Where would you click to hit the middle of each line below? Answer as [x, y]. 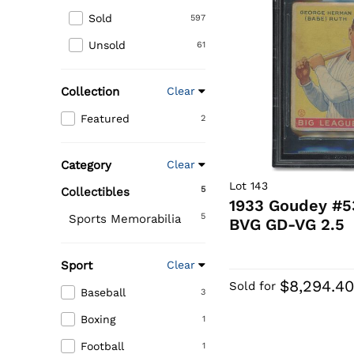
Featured [105, 119]
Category [86, 166]
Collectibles [95, 192]
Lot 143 [249, 186]
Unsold [107, 45]
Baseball [103, 293]
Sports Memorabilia [125, 219]
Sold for [253, 286]
